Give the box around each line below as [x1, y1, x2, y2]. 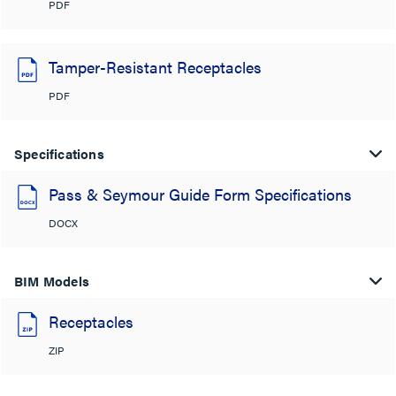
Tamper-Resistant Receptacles [49, 55, 262, 78]
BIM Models [14, 270, 89, 290]
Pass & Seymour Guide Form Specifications [49, 182, 352, 205]
